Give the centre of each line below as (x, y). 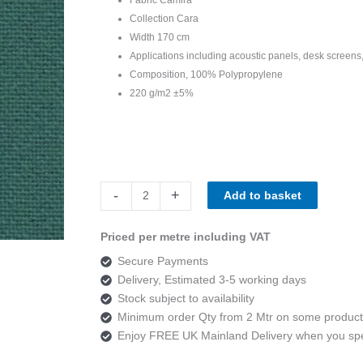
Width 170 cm (159, 37)
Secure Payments (162, 261)
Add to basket (263, 195)
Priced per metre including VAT (185, 236)
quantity (120, 264)
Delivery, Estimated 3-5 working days (211, 279)
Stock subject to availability (186, 298)
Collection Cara (164, 18)
